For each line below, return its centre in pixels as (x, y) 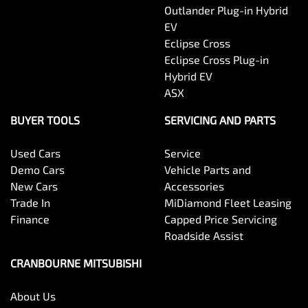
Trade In (30, 203)
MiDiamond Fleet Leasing (228, 203)
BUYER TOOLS (45, 120)
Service (183, 153)
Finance (30, 219)
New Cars (34, 186)
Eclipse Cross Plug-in (217, 60)
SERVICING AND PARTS (220, 120)
